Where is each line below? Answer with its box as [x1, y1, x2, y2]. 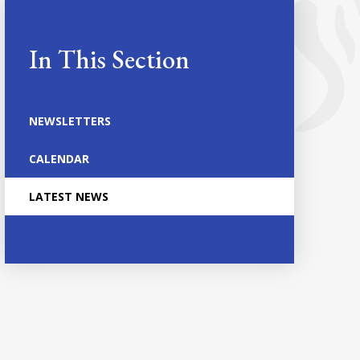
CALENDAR [28, 151, 89, 166]
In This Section [28, 43, 190, 76]
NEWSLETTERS [28, 113, 111, 129]
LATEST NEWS [28, 189, 108, 204]
